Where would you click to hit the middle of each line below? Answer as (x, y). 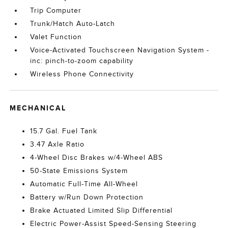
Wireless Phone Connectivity (82, 74)
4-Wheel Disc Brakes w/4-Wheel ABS (97, 157)
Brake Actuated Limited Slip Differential (102, 210)
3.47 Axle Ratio (58, 144)
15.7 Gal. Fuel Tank (64, 131)
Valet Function (56, 37)
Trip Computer (56, 10)
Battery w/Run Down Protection (87, 197)
